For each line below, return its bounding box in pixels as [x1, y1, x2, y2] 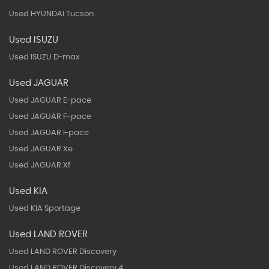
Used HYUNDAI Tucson [9, 10, 94, 18]
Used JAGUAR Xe [9, 145, 73, 153]
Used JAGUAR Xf [9, 161, 70, 169]
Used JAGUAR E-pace [9, 96, 91, 104]
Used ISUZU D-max [9, 53, 80, 61]
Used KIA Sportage [9, 204, 80, 213]
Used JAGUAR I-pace [9, 128, 89, 137]
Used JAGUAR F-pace [9, 112, 91, 121]
